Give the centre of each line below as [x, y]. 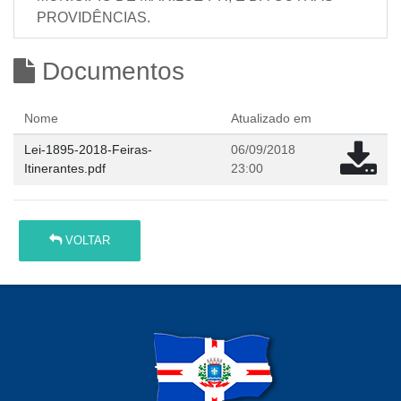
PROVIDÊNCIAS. [94, 17]
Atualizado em [271, 118]
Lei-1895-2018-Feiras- [88, 149]
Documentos [110, 71]
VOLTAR [86, 241]
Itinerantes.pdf [65, 168]
